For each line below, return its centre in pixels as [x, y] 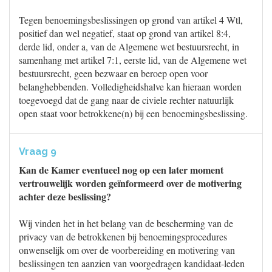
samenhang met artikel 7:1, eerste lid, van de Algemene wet [133, 60]
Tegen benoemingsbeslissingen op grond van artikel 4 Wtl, [131, 20]
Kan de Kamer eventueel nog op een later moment [121, 170]
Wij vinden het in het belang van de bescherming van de [126, 223]
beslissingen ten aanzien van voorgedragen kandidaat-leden [132, 263]
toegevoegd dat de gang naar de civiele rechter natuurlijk [126, 100]
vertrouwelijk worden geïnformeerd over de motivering [130, 183]
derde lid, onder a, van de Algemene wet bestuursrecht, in [129, 46]
